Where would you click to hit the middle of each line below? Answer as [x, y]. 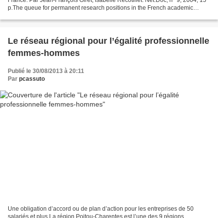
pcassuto [32, 79]
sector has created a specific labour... [56, 15]
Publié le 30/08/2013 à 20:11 [46, 71]
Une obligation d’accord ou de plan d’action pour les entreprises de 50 [101, 209]
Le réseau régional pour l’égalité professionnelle [109, 41]
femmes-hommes [44, 53]
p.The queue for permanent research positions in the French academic [100, 8]
